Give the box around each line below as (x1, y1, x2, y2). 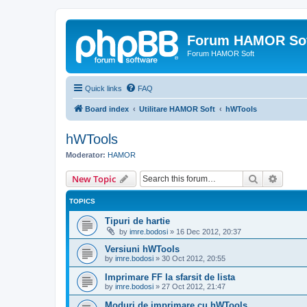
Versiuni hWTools (105, 244, 180, 254)
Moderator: (66, 150, 106, 159)
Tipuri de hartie (105, 216, 170, 226)
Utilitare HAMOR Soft (139, 104, 215, 113)
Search (258, 172, 287, 184)
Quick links (85, 84, 122, 93)
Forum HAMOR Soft (187, 49, 254, 58)
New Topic (72, 173, 116, 185)
